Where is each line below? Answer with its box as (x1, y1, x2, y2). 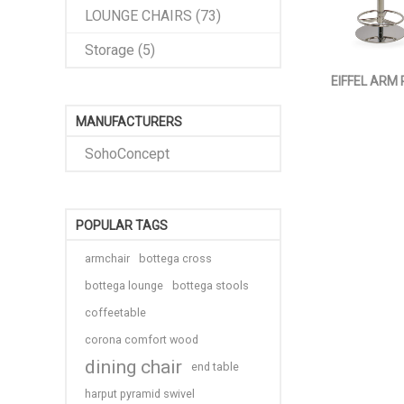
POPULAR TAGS (76, 218, 168, 233)
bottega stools (172, 279, 249, 292)
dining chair (85, 356, 182, 378)
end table (191, 360, 239, 373)
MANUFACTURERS (76, 115, 182, 129)
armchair (85, 252, 130, 265)
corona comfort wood (85, 333, 198, 346)
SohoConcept (85, 145, 170, 162)
